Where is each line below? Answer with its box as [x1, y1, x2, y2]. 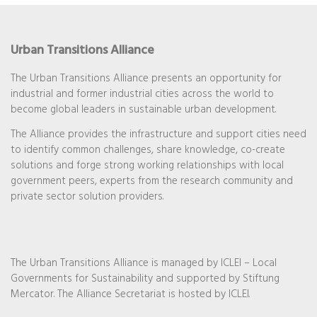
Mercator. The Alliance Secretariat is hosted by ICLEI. [11, 285, 250, 303]
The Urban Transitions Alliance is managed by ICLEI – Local [11, 254, 277, 272]
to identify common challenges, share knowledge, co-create [11, 141, 285, 158]
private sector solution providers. [11, 188, 163, 205]
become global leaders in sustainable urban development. [11, 100, 276, 118]
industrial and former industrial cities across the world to [11, 85, 274, 103]
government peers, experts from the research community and [11, 172, 293, 190]
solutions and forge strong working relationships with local [11, 156, 284, 174]
